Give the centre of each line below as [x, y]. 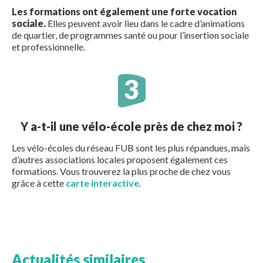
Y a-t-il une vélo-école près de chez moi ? [131, 126]
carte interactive [102, 183]
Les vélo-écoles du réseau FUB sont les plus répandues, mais [131, 147]
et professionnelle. [48, 46]
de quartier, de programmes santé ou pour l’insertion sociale [130, 35]
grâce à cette [39, 183]
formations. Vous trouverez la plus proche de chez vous [121, 171]
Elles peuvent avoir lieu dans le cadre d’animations [145, 23]
